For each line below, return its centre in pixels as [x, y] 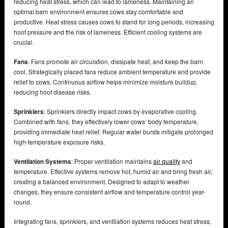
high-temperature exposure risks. [60, 141]
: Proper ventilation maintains [112, 161]
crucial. [24, 42]
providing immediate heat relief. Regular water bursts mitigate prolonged [113, 131]
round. [23, 202]
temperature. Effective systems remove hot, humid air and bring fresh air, [113, 171]
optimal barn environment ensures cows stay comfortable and [98, 11]
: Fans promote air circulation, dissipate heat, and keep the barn [116, 61]
